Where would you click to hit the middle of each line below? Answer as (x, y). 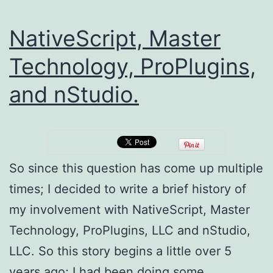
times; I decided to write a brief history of (128, 189)
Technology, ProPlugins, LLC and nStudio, (130, 230)
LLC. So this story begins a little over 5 (120, 251)
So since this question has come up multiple (136, 168)
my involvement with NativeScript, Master (129, 209)
